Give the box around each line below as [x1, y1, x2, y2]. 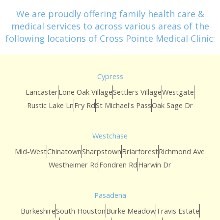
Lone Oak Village [58, 87, 112, 97]
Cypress [97, 71, 123, 82]
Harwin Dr [138, 160, 171, 170]
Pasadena [94, 190, 126, 200]
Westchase [92, 131, 128, 141]
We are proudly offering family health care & [16, 8, 204, 20]
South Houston [55, 206, 106, 216]
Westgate [162, 87, 194, 97]
